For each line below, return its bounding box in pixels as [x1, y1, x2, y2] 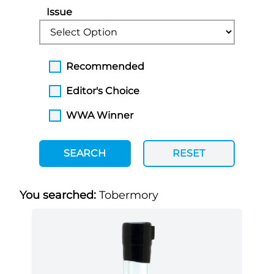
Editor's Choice [66, 85, 139, 97]
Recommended [66, 61, 144, 72]
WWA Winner [66, 109, 133, 121]
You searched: [20, 188, 99, 202]
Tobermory [99, 188, 158, 202]
